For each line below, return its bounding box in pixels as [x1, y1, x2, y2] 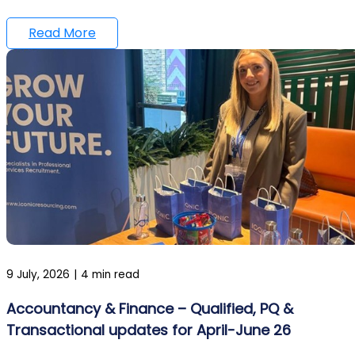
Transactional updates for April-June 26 [6, 319, 291, 340]
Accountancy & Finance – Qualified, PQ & [6, 298, 293, 319]
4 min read [81, 266, 139, 282]
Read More [29, 23, 96, 42]
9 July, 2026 [6, 266, 70, 282]
